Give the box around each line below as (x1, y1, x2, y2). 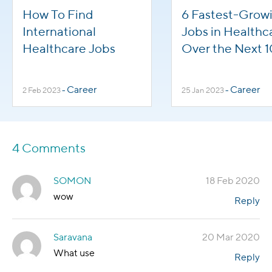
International (22, 23, 96, 39)
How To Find (22, 6, 93, 22)
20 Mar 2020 (202, 231, 260, 243)
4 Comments (12, 140, 86, 155)
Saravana (53, 231, 92, 243)
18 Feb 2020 (206, 174, 260, 186)
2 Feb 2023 (22, 85, 61, 95)
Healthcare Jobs (22, 40, 115, 56)
